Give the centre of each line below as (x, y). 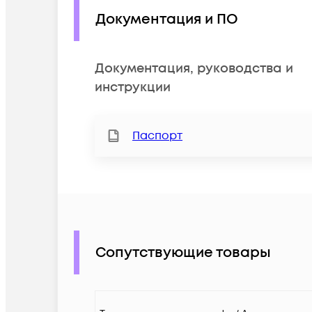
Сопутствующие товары (183, 252)
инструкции (133, 88)
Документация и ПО (167, 19)
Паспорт (157, 136)
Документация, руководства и (194, 69)
